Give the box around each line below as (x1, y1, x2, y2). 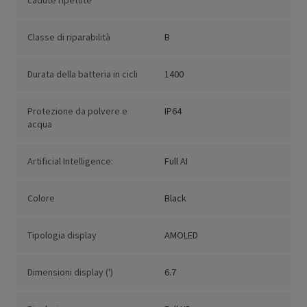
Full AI (164, 155, 188, 168)
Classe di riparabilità (27, 31, 110, 44)
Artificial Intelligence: (27, 155, 113, 168)
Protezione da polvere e (27, 105, 127, 118)
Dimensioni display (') (27, 266, 113, 279)
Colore (27, 192, 55, 205)
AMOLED (164, 229, 198, 242)
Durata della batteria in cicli (27, 68, 138, 81)
